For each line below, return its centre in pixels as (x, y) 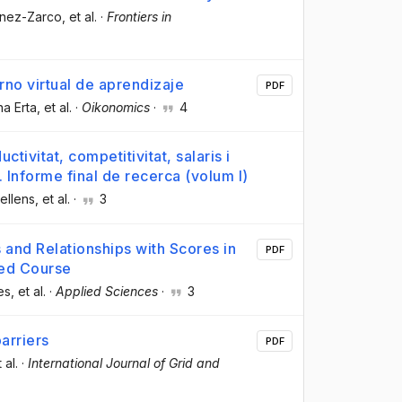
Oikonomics (116, 108)
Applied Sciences (107, 291)
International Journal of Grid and (124, 363)
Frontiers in (139, 17)
